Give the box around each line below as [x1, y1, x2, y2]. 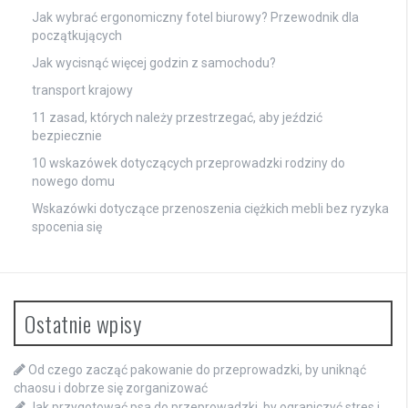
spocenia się [32, 219, 102, 234]
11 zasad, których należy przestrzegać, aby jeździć [32, 109, 322, 125]
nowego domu [32, 173, 115, 189]
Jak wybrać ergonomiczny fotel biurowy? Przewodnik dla [32, 9, 359, 25]
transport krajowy [32, 82, 133, 97]
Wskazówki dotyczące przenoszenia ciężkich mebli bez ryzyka [32, 200, 389, 216]
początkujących [32, 27, 122, 43]
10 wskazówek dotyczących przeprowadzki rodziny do [32, 155, 345, 170]
